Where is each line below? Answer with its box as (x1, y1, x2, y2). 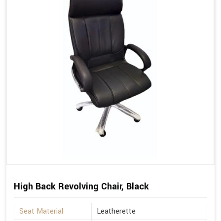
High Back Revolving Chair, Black (14, 180, 149, 193)
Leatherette (97, 206, 136, 217)
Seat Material (19, 206, 63, 217)
